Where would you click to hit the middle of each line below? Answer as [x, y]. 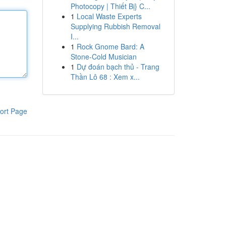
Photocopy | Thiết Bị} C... [110, 6]
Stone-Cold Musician [103, 56]
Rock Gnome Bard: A [110, 46]
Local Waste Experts [109, 16]
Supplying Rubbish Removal [115, 26]
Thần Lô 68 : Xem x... [105, 77]
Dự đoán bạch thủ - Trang [118, 67]
